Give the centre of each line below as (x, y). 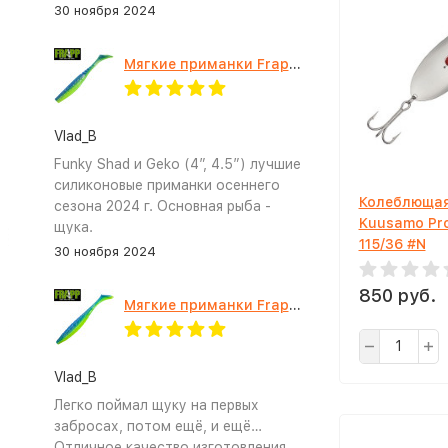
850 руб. (397, 295)
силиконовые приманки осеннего (166, 185)
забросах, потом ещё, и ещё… (157, 426)
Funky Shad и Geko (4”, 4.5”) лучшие (177, 164)
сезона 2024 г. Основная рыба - (162, 206)
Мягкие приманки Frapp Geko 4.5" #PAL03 (294, 305)
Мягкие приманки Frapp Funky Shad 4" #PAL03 (294, 64)
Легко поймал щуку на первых (156, 405)
